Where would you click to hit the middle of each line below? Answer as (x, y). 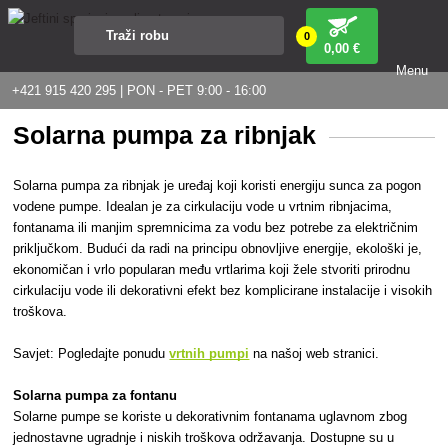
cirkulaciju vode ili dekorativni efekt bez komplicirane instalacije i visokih (223, 290)
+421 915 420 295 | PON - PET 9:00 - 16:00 (139, 90)
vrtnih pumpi (209, 353)
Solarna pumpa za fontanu (95, 395)
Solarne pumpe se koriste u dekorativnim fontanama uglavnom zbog (210, 416)
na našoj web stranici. (314, 353)
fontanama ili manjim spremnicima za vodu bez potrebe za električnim (216, 227)
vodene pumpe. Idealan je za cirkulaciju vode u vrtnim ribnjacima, (203, 206)
